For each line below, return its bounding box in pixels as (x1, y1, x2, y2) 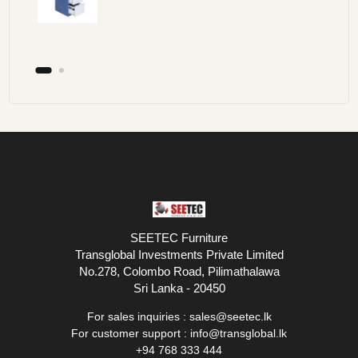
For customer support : (71, 327, 190, 340)
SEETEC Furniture (130, 231, 228, 245)
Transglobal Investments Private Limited (74, 248, 284, 262)
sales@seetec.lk (189, 310, 272, 324)
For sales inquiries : (86, 310, 189, 324)
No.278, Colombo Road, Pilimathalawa (78, 265, 280, 279)
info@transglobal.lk (190, 327, 287, 340)
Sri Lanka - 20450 (133, 281, 225, 296)
